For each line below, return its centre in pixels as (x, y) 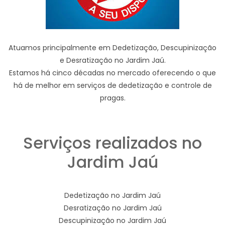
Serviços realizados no (113, 143)
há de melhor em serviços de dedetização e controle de (113, 86)
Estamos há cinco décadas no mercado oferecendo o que (113, 73)
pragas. (113, 98)
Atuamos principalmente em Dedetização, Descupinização (113, 48)
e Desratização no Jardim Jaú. (113, 61)
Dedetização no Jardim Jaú (113, 196)
